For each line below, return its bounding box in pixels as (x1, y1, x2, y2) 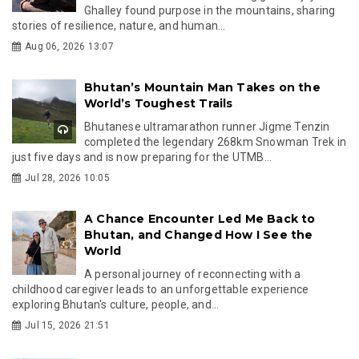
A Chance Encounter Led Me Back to (84, 211, 316, 226)
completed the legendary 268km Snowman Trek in (84, 135, 347, 148)
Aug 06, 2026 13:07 (25, 40, 114, 52)
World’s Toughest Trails (84, 95, 233, 111)
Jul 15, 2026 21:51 (25, 319, 110, 331)
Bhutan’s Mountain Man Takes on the (84, 79, 321, 95)
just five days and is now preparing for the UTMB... (12, 150, 272, 163)
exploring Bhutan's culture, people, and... (12, 297, 220, 311)
